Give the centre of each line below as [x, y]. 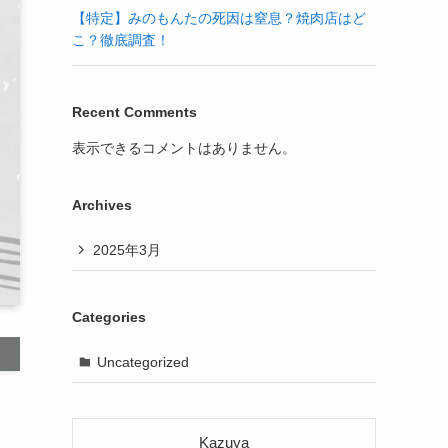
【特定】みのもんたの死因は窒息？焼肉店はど [219, 18]
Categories [109, 317]
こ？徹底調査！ [121, 40]
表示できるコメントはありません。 [184, 148]
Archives [102, 205]
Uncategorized [142, 361]
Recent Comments [134, 112]
